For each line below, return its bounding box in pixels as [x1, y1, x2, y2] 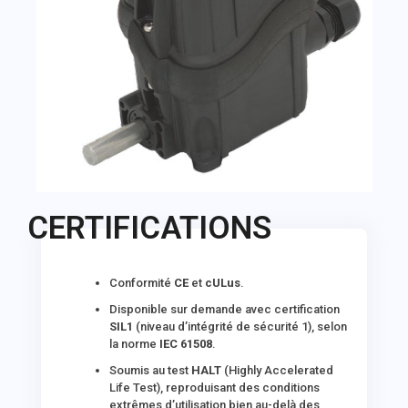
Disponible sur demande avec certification [109, 302, 341, 316]
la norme [109, 337, 160, 351]
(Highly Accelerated [221, 363, 334, 377]
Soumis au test [109, 363, 192, 377]
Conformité [109, 276, 175, 290]
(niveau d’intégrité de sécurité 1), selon [133, 320, 348, 333]
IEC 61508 [159, 337, 213, 351]
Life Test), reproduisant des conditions [109, 381, 321, 394]
